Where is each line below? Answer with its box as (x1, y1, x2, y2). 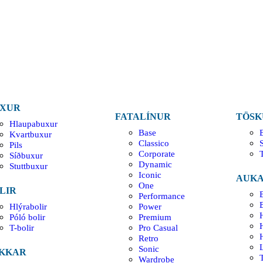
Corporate (139, 149, 176, 159)
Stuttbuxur (9, 161, 48, 171)
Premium (139, 212, 172, 222)
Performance (139, 191, 186, 201)
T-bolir (9, 222, 34, 232)
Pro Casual (139, 222, 178, 232)
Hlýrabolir (9, 201, 47, 211)
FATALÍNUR (115, 111, 171, 122)
